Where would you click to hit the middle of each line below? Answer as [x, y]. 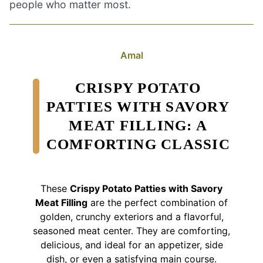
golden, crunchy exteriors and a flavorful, [131, 216]
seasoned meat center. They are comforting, [131, 230]
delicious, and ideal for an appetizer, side [131, 245]
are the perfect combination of [158, 202]
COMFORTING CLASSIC [138, 144]
